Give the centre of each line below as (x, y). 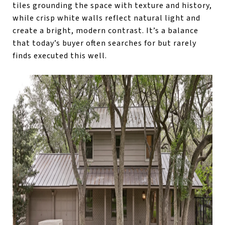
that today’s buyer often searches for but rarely (104, 43)
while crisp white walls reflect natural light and (106, 18)
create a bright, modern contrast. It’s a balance (105, 30)
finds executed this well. (60, 55)
